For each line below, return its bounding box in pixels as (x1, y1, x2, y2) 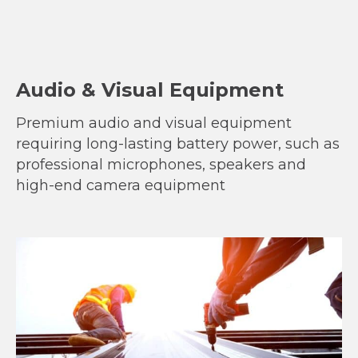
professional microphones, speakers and (16, 156, 306, 174)
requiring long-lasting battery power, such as (16, 135, 340, 153)
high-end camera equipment (16, 177, 225, 195)
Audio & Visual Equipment (16, 78, 289, 102)
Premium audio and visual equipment (16, 114, 292, 133)
